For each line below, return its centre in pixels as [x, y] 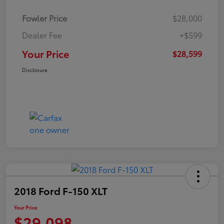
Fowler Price [44, 17]
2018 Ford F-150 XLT [61, 190]
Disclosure [35, 69]
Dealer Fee [42, 34]
